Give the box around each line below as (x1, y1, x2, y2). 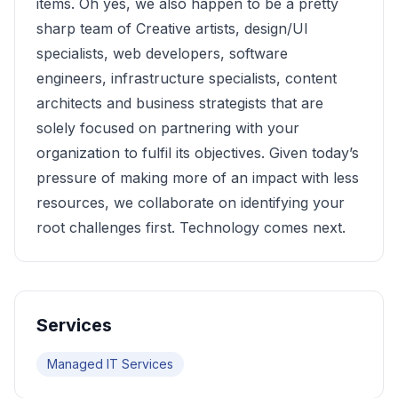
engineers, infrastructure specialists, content (36, 69, 337, 87)
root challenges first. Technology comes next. (36, 219, 346, 236)
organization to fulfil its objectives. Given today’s (36, 144, 359, 162)
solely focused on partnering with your (36, 119, 299, 137)
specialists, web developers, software (36, 44, 288, 62)
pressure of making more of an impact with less (36, 169, 359, 187)
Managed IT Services (47, 356, 173, 371)
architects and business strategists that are (36, 94, 323, 112)
